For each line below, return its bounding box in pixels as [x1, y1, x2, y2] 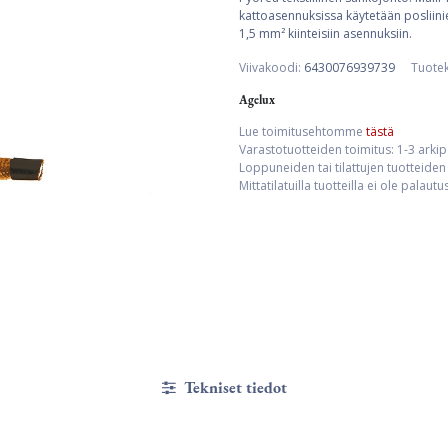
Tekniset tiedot [179, 377, 287, 399]
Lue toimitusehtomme [239, 123, 366, 140]
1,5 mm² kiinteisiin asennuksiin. [239, 25, 412, 42]
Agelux [239, 92, 275, 108]
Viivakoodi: [239, 59, 304, 76]
